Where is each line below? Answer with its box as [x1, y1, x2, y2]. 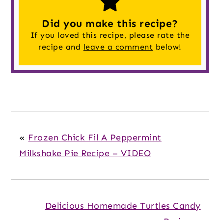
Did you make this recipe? [42, 17, 178, 30]
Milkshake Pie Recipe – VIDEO [19, 147, 151, 159]
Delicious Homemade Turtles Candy [45, 200, 201, 211]
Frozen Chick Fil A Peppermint [28, 132, 162, 143]
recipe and [38, 42, 83, 52]
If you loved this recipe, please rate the [30, 30, 190, 40]
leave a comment [83, 42, 153, 52]
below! [153, 42, 182, 52]
